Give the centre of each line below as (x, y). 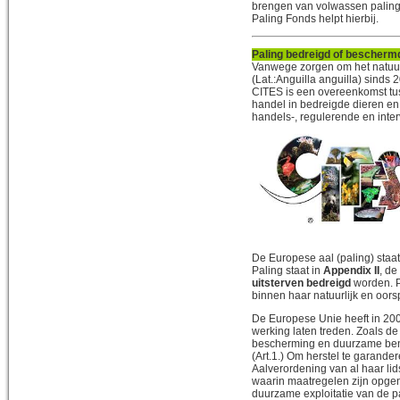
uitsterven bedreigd (301, 283)
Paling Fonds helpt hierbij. (315, 18)
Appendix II (351, 270)
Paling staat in (287, 270)
